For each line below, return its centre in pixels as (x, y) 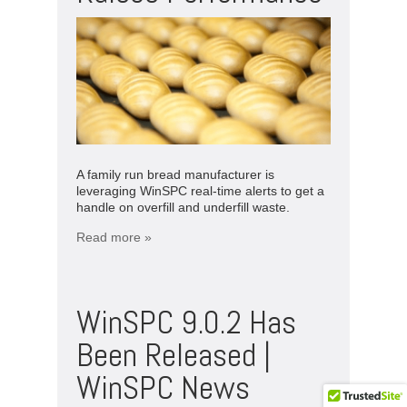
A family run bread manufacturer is (175, 174)
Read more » (114, 237)
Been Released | (174, 355)
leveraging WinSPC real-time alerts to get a (200, 190)
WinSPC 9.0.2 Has (186, 322)
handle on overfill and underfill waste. (183, 207)
